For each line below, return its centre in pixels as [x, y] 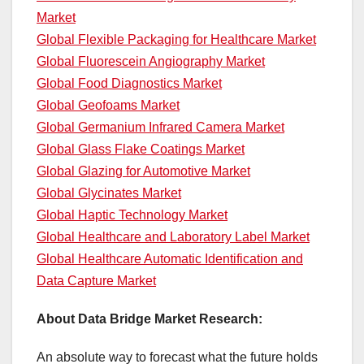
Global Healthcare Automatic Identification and [170, 259]
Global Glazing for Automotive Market [143, 171]
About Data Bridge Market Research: [149, 319]
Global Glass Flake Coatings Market [141, 149]
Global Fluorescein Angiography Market [151, 62]
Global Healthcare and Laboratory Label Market [173, 237]
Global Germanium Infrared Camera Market [160, 128]
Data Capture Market [96, 281]
